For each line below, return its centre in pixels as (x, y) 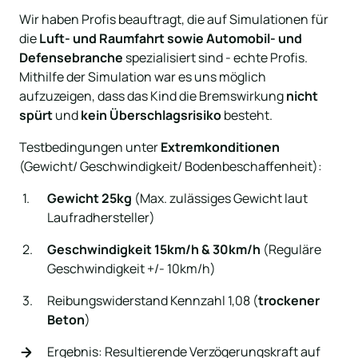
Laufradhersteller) (101, 218)
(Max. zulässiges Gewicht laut (220, 199)
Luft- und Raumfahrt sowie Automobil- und (169, 39)
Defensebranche (71, 58)
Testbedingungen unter (90, 147)
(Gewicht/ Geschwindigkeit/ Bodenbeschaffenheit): (171, 167)
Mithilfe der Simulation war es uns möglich (143, 77)
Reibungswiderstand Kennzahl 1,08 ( (153, 301)
